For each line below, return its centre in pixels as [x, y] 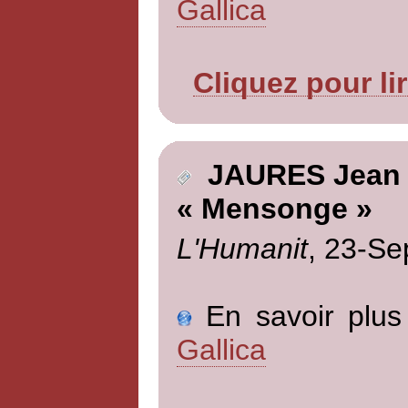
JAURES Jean [296, 175]
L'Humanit [242, 248]
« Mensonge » [274, 209]
